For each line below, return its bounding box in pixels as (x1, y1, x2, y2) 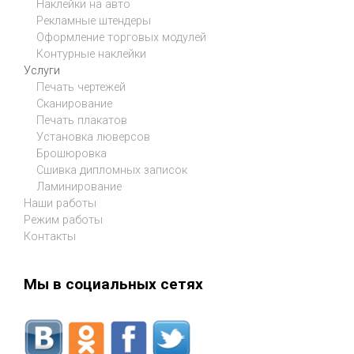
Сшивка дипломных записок (36, 164, 187, 178)
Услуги (24, 64, 60, 78)
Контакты (24, 230, 76, 244)
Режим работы (24, 213, 103, 228)
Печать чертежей (36, 81, 126, 95)
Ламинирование (36, 180, 122, 194)
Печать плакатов (36, 114, 127, 128)
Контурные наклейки (36, 47, 146, 62)
